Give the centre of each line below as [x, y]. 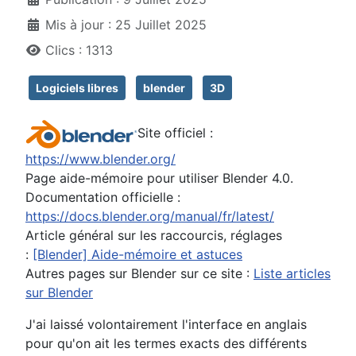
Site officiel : [175, 133]
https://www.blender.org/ [101, 159]
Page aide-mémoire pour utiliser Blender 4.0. [159, 178]
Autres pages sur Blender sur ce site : [139, 274]
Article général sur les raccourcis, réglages [154, 236]
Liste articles [292, 274]
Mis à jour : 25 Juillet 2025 [126, 25]
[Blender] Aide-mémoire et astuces [137, 255]
